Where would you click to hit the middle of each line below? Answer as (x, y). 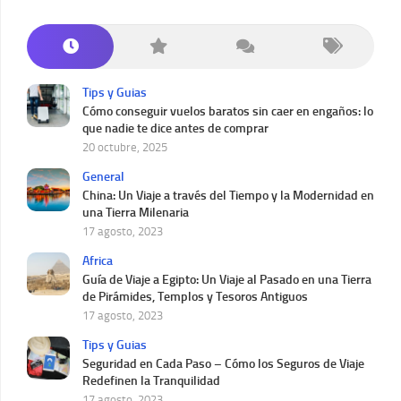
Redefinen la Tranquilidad (151, 381)
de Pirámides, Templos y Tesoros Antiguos (195, 297)
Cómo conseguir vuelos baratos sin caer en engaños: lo (228, 112)
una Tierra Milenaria (136, 213)
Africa (98, 261)
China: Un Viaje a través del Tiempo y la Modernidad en (228, 196)
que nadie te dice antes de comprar (175, 129)
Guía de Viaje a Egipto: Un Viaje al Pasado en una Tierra (227, 280)
